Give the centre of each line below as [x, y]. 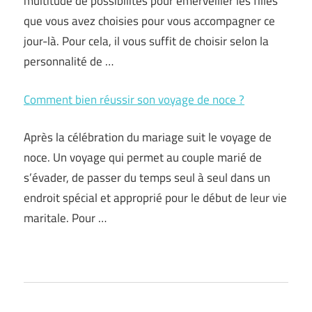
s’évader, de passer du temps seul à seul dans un [147, 178]
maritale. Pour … [65, 218]
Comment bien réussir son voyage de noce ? [134, 99]
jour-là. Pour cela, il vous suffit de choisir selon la [146, 41]
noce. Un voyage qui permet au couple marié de [143, 157]
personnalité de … [69, 61]
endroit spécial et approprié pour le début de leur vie [155, 198]
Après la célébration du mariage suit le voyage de [148, 137]
